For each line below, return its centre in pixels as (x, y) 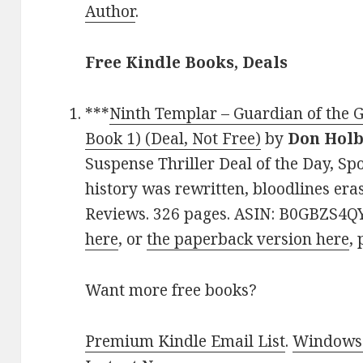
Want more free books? (171, 290)
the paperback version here (248, 239)
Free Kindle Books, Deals (187, 63)
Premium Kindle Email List (186, 342)
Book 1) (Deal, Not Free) (173, 139)
